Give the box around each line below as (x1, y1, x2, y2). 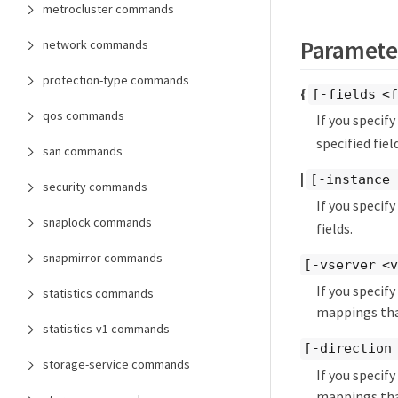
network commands (43, 36, 148, 52)
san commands (43, 143, 123, 159)
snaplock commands (43, 214, 152, 230)
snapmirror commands (43, 250, 163, 266)
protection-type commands (43, 72, 189, 88)
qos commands (43, 107, 124, 123)
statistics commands (43, 285, 154, 301)
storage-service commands (43, 356, 190, 372)
